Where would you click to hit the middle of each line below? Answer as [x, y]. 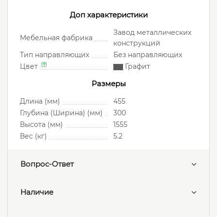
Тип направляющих [54, 55]
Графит [137, 66]
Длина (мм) [40, 101]
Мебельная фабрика [56, 38]
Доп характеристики [108, 15]
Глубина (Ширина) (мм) [61, 113]
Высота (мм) [41, 124]
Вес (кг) [33, 136]
